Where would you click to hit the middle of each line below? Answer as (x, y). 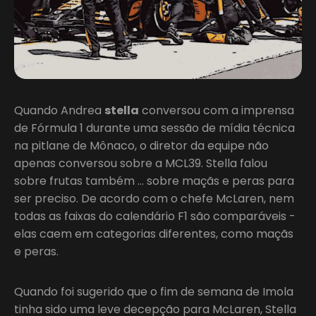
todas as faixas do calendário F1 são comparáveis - (155, 216)
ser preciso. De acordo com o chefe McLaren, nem (154, 198)
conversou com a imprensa (217, 110)
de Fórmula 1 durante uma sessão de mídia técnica (154, 128)
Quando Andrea (59, 110)
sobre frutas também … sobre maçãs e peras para (154, 181)
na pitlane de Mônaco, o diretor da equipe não (141, 145)
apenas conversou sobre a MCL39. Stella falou (141, 163)
